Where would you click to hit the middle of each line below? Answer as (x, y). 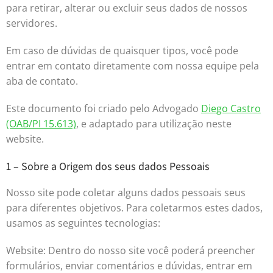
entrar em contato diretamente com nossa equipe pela (133, 66)
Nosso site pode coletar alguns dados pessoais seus (126, 193)
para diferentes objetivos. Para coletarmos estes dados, (134, 208)
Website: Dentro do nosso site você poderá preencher (131, 250)
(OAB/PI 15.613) (41, 124)
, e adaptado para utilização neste (154, 124)
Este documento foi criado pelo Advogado (104, 108)
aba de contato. (42, 81)
